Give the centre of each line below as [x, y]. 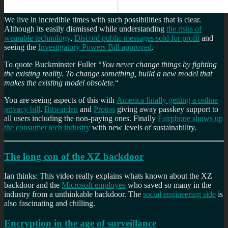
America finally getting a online [167, 100]
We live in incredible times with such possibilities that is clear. [103, 19]
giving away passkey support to [167, 109]
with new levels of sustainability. [143, 127]
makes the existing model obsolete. [60, 82]
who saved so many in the [168, 185]
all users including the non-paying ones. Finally [81, 118]
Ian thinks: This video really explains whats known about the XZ [108, 176]
